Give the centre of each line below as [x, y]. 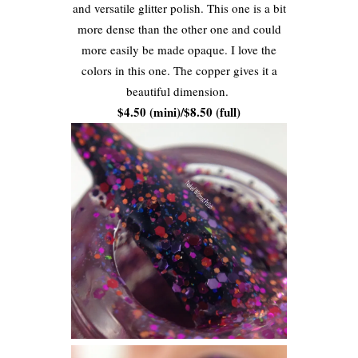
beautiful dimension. [179, 91]
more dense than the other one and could [179, 29]
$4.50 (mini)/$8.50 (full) [179, 112]
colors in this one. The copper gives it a [179, 71]
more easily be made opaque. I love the [179, 50]
